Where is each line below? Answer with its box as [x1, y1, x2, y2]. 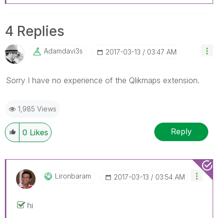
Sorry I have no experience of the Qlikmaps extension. [6, 75, 200, 85]
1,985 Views [18, 104, 56, 113]
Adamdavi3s [44, 46, 83, 55]
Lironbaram [55, 171, 91, 180]
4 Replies [5, 22, 64, 39]
